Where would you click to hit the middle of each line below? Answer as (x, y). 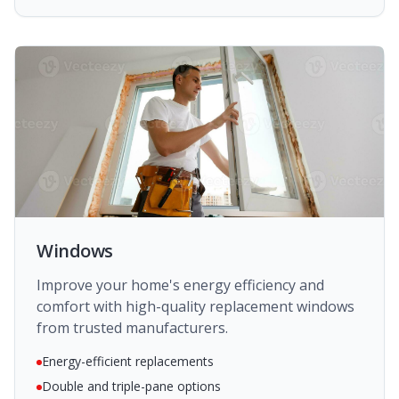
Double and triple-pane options (131, 386)
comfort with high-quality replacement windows (195, 306)
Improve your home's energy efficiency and (180, 285)
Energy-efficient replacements (128, 361)
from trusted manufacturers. (132, 328)
